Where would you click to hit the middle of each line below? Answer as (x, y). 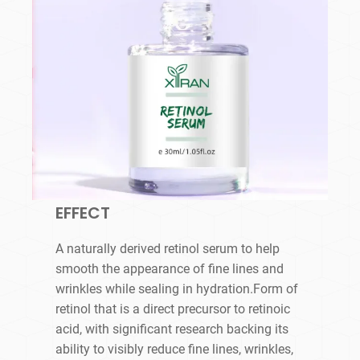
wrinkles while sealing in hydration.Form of (177, 289)
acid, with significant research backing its (172, 329)
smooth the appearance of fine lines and (170, 269)
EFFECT (83, 213)
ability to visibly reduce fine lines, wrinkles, (175, 350)
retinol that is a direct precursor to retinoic (173, 309)
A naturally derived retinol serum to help (168, 249)
